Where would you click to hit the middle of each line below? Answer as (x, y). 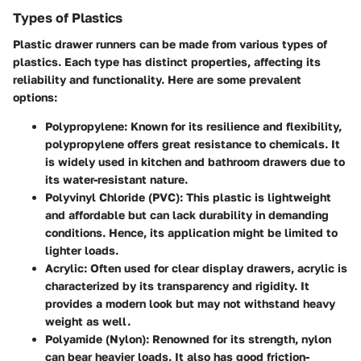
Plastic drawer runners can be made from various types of (170, 44)
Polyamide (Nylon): (97, 338)
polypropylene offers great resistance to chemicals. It (193, 143)
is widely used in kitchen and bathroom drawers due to (195, 161)
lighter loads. (82, 250)
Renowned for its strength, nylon (240, 338)
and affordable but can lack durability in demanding (187, 214)
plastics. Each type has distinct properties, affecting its (167, 61)
